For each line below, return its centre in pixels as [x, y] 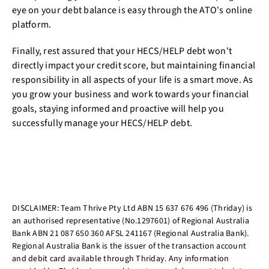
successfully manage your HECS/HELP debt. [102, 123]
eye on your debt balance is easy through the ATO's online [132, 10]
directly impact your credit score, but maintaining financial [134, 65]
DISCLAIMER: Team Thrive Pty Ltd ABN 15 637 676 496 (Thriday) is [132, 208]
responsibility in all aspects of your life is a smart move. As [133, 80]
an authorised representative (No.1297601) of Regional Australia [131, 221]
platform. [33, 24]
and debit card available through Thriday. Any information [121, 258]
